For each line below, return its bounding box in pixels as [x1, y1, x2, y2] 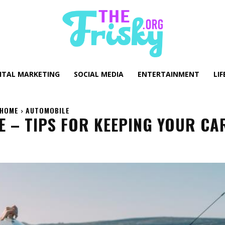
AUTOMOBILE [26, 105, 70, 116]
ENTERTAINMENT [138, 69, 199, 79]
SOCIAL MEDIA [74, 69, 124, 79]
